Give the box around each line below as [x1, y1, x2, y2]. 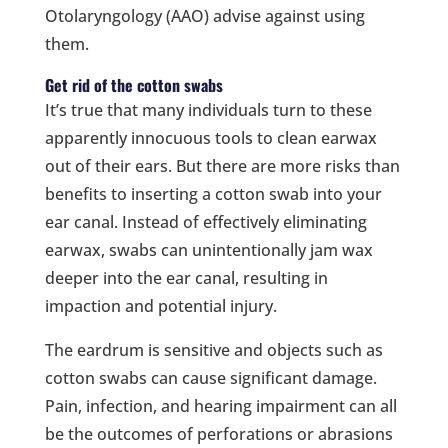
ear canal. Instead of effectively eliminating [44, 210, 367, 233]
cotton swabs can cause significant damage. [44, 366, 377, 389]
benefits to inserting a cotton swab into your [44, 182, 382, 205]
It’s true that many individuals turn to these [44, 98, 372, 121]
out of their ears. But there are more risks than [44, 154, 400, 177]
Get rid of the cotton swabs [44, 72, 223, 97]
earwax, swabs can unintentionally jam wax [44, 238, 373, 261]
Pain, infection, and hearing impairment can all [44, 394, 397, 417]
